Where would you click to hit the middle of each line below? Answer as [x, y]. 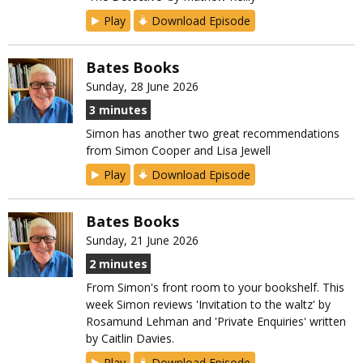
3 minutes [118, 110]
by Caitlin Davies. [130, 339]
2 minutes [118, 264]
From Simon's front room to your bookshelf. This [215, 288]
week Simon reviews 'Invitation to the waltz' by [208, 305]
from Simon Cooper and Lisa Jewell [178, 151]
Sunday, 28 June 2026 [142, 87]
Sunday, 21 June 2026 [142, 241]
